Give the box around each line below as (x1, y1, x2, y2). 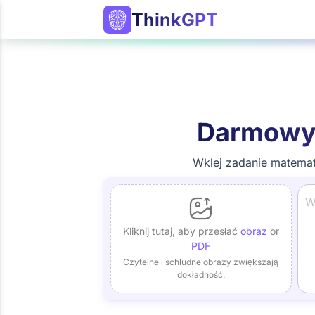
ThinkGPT (131, 9, 218, 30)
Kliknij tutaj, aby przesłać (122, 225, 240, 237)
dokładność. (176, 269, 225, 280)
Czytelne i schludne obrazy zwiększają (123, 257, 279, 267)
